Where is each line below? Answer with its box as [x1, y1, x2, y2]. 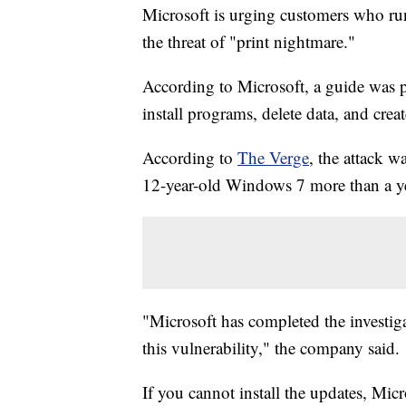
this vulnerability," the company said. [142, 336, 400, 360]
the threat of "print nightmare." [142, 30, 355, 53]
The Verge [237, 146, 309, 169]
